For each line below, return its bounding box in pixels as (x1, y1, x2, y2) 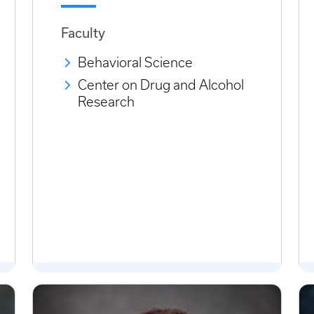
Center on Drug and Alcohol (78, 78, 244, 93)
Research (78, 95, 135, 110)
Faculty (61, 25, 105, 41)
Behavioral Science (78, 55, 193, 71)
